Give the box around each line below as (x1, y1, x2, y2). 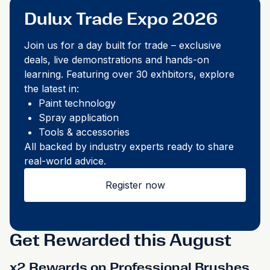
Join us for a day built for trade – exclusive (24, 39, 221, 51)
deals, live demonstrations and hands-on (24, 54, 209, 66)
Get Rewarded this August (10, 230, 231, 250)
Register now (105, 179, 165, 191)
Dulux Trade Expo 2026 (24, 8, 218, 29)
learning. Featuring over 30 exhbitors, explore (24, 68, 234, 80)
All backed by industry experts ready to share (24, 140, 234, 152)
